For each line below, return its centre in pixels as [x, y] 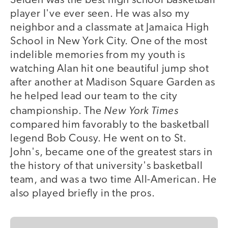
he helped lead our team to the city [94, 97]
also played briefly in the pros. [83, 194]
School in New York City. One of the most [109, 42]
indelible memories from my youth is [98, 55]
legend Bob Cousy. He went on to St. [98, 139]
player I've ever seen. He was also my [100, 14]
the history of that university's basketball [107, 166]
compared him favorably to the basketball [110, 125]
